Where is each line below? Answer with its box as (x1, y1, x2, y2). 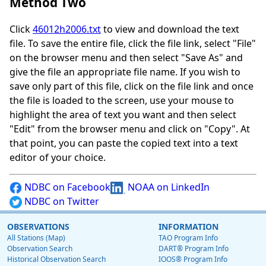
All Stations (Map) (7, 233, 65, 243)
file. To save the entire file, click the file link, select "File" (9, 37, 256, 50)
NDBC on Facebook (22, 180, 110, 194)
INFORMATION (159, 221, 218, 233)
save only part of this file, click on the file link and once (9, 80, 254, 93)
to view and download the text (101, 23, 239, 36)
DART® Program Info (159, 243, 229, 254)
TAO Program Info (159, 233, 218, 243)
